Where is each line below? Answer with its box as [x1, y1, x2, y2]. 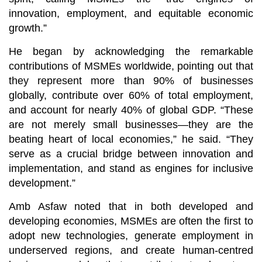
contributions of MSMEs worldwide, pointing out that [9, 60, 253, 73]
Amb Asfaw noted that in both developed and [9, 201, 253, 213]
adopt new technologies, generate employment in [9, 230, 253, 242]
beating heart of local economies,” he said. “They [9, 133, 253, 146]
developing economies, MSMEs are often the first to [9, 215, 253, 227]
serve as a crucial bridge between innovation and [9, 148, 253, 160]
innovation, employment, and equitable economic [9, 8, 253, 20]
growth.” [9, 22, 47, 35]
